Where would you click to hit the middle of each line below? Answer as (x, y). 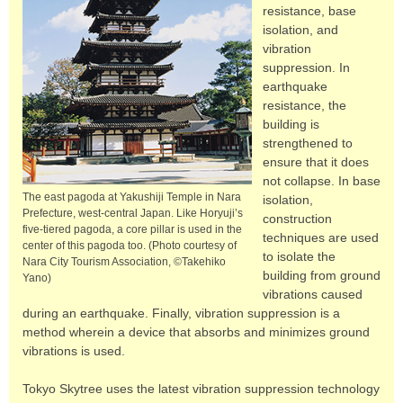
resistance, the (304, 105)
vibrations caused (312, 294)
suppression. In (306, 67)
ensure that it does (315, 162)
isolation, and (300, 30)
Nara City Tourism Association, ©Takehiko (124, 262)
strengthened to (307, 143)
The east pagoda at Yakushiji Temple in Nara (132, 197)
